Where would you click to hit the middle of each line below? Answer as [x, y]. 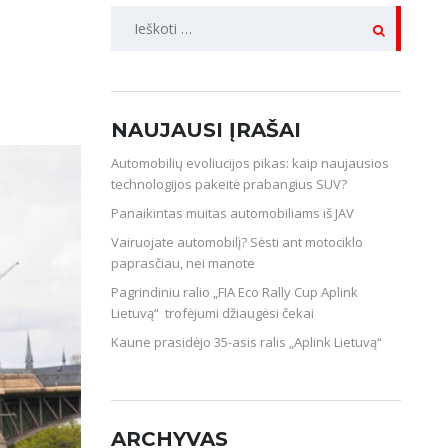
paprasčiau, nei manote [183, 263]
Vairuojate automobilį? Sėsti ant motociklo [237, 242]
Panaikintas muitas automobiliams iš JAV [232, 213]
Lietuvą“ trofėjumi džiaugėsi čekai [212, 313]
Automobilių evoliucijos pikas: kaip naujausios [250, 163]
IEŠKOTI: [142, 21]
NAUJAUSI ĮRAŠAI [206, 130]
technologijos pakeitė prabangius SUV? [229, 184]
